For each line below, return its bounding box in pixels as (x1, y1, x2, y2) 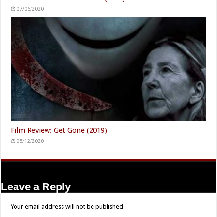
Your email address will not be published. (11, 202, 125, 210)
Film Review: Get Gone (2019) (11, 125, 108, 135)
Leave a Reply (1, 180, 71, 193)
